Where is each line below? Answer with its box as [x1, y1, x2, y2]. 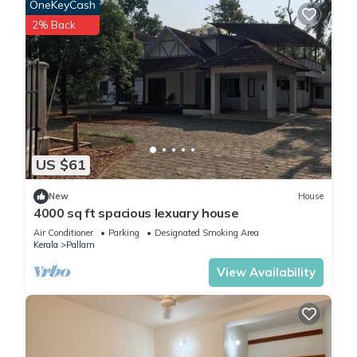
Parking [108, 226, 139, 238]
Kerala [33, 238, 58, 250]
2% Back [32, 18, 76, 32]
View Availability [217, 264, 316, 280]
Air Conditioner [33, 226, 93, 238]
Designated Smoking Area [155, 226, 259, 238]
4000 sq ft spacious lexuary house [33, 204, 239, 221]
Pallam [66, 238, 95, 250]
